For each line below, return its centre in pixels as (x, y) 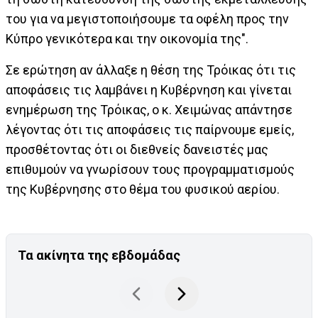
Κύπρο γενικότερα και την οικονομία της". (127, 39)
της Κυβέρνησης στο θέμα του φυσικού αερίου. (143, 189)
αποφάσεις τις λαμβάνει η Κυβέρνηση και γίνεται (149, 90)
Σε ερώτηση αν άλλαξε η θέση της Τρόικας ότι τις (151, 70)
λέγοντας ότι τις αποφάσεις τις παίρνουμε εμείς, (150, 130)
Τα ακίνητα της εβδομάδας (99, 255)
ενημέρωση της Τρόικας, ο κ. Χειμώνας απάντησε (149, 110)
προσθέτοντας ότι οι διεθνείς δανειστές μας (137, 149)
